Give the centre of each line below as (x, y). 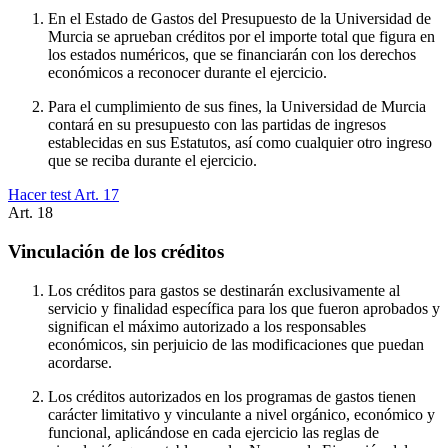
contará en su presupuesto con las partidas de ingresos (217, 125)
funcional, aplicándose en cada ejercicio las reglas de (213, 432)
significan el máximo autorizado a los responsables (207, 326)
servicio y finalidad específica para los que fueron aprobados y (244, 308)
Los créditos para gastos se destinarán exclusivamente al (224, 290)
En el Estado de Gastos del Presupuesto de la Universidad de (239, 19)
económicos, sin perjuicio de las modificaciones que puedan (236, 344)
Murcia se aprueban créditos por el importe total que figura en (241, 37)
